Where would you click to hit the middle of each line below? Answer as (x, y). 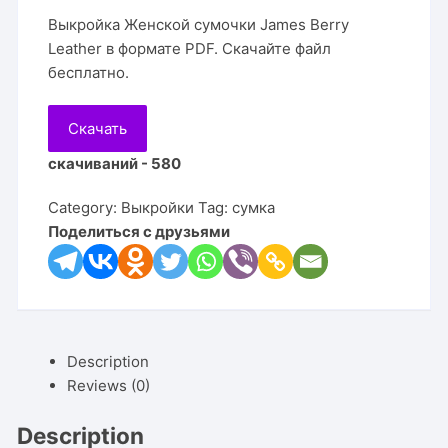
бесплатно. (89, 72)
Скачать (98, 128)
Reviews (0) (109, 385)
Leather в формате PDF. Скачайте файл (190, 48)
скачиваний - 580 (115, 163)
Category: (85, 207)
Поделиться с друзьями (139, 231)
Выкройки (158, 207)
